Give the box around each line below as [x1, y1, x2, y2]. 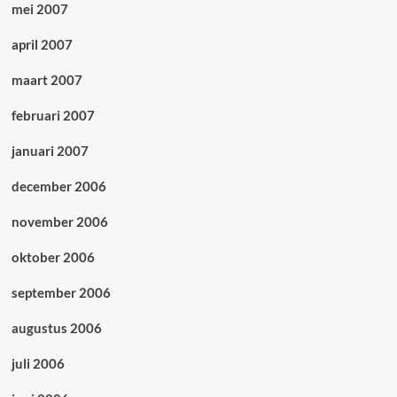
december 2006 [11, 178, 106, 195]
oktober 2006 [11, 249, 95, 266]
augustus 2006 [11, 320, 102, 337]
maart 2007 [11, 72, 82, 89]
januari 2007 [11, 143, 89, 160]
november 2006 [11, 214, 108, 230]
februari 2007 [11, 107, 95, 124]
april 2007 [11, 36, 73, 53]
